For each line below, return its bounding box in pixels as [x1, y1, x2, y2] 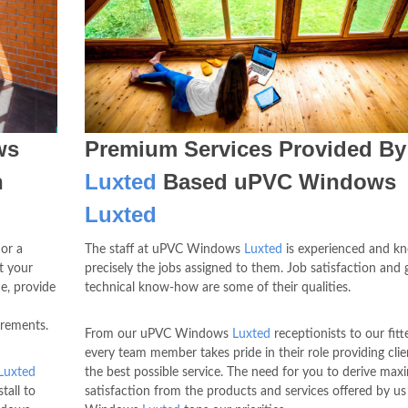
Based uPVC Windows [156, 169, 396, 194]
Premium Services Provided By [84, 137, 406, 161]
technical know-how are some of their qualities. [84, 281, 351, 294]
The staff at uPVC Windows [84, 243, 244, 256]
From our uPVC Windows [84, 328, 232, 341]
